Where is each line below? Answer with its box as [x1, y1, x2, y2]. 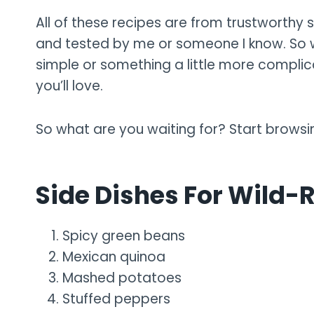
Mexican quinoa [62, 247, 165, 267]
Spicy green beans [62, 226, 185, 246]
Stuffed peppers [62, 289, 170, 309]
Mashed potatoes [62, 268, 182, 288]
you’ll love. [36, 76, 103, 96]
